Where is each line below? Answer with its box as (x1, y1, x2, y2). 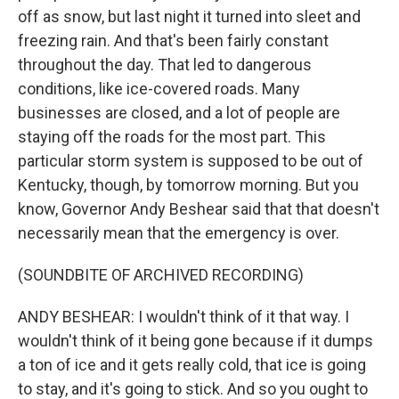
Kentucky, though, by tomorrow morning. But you (18, 175, 359, 194)
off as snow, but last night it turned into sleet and (18, 7, 361, 26)
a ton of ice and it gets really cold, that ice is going (18, 355, 366, 374)
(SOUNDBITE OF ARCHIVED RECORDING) (18, 265, 304, 284)
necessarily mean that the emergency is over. (18, 224, 339, 242)
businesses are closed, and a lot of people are (18, 103, 340, 122)
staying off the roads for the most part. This (18, 127, 326, 146)
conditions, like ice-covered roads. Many (18, 79, 300, 98)
